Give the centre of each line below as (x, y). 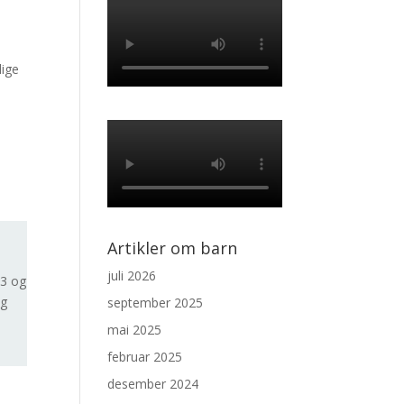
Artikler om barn (173, 248)
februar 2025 (145, 356)
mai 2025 (135, 329)
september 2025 (156, 302)
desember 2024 (153, 383)
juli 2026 (132, 275)
